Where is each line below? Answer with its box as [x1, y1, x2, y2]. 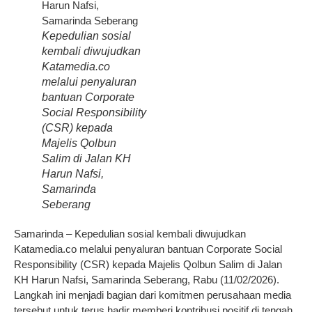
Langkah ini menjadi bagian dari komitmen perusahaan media [14, 289, 291, 301]
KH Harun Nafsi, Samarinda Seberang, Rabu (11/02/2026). [14, 274, 279, 286]
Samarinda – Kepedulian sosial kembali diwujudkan [14, 228, 246, 240]
